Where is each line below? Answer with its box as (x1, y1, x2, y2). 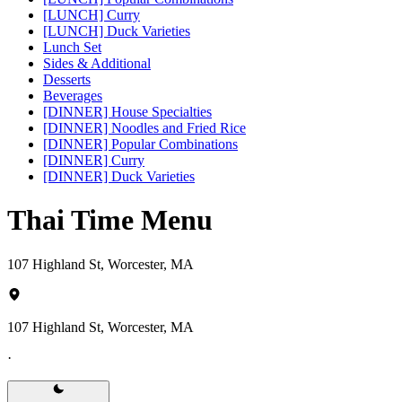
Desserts (43, 71, 91, 87)
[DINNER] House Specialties (43, 103, 212, 119)
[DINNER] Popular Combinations (43, 135, 238, 152)
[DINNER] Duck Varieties (43, 168, 195, 184)
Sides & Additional (43, 55, 151, 71)
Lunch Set (43, 39, 101, 55)
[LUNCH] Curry (43, 6, 140, 22)
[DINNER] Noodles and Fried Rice (43, 119, 246, 135)
